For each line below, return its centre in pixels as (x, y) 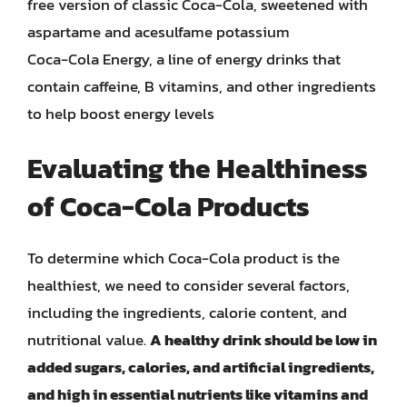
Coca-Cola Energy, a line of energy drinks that (184, 59)
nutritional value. (89, 340)
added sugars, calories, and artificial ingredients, (201, 367)
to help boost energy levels (121, 113)
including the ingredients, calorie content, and (187, 313)
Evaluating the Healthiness (198, 169)
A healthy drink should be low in (263, 340)
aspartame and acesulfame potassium (159, 31)
